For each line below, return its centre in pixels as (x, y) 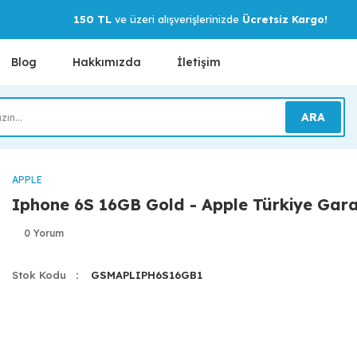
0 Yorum (44, 233)
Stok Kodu (39, 275)
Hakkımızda (107, 62)
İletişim (199, 62)
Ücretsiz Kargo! (284, 19)
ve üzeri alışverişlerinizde (177, 19)
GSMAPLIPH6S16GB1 (146, 275)
